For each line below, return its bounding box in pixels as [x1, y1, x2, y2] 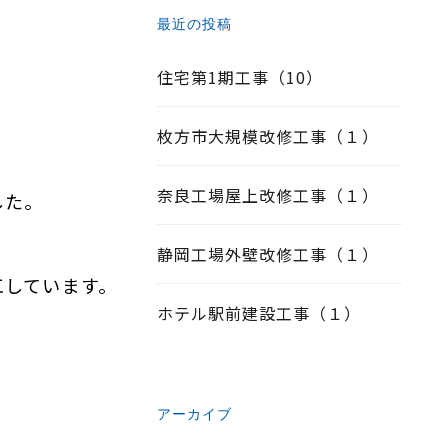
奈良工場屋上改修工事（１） [156, 183, 379, 207]
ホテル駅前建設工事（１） [156, 301, 362, 325]
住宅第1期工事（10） [156, 65, 324, 89]
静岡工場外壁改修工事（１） [156, 242, 379, 266]
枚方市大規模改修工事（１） [156, 124, 379, 148]
